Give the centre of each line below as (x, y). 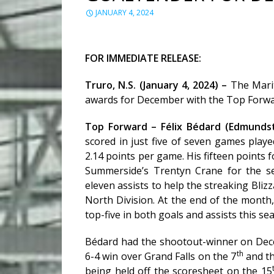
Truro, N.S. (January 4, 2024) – (158, 85)
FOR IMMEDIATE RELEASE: (143, 58)
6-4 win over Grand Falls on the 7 (161, 257)
